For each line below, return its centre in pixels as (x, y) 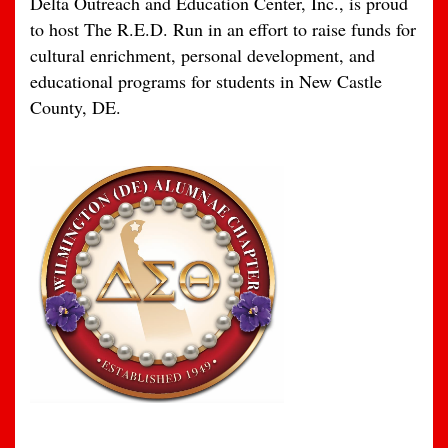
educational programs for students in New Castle (206, 81)
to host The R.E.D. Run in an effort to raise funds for (223, 29)
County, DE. (75, 107)
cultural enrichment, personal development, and (202, 55)
